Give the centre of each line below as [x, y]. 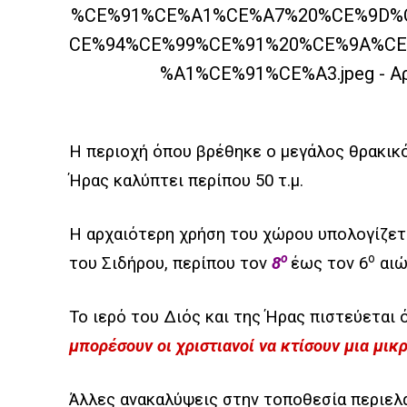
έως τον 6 [329, 263]
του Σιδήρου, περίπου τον [170, 263]
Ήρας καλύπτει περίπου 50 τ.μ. [186, 181]
